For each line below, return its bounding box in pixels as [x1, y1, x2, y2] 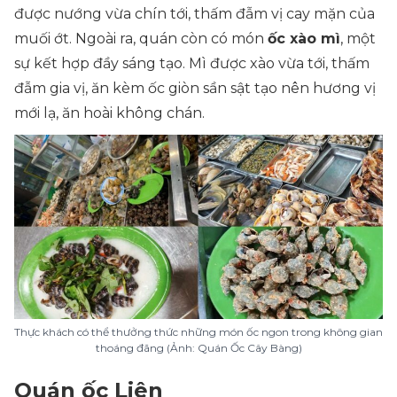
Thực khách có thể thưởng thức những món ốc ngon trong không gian [14, 325, 383, 339]
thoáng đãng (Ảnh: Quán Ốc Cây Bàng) [95, 341, 302, 354]
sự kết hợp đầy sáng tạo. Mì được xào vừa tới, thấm [14, 55, 370, 72]
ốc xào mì [268, 30, 340, 47]
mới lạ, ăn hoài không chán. [14, 105, 205, 121]
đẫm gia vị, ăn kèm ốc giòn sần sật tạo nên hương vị [14, 80, 376, 97]
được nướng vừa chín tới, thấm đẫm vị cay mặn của [14, 5, 375, 22]
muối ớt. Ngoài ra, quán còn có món [14, 30, 268, 47]
